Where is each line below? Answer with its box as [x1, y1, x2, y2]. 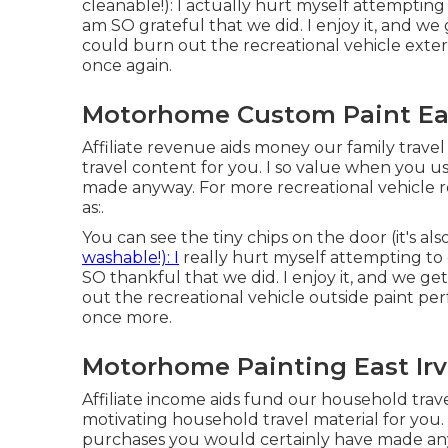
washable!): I [82, 247, 179, 267]
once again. [82, 55, 172, 75]
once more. [82, 307, 172, 327]
